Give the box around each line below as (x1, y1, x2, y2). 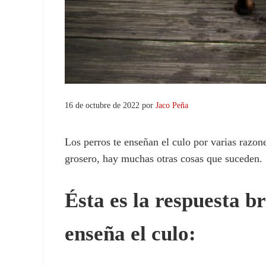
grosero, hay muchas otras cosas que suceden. (65, 153, 263, 165)
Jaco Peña (156, 100, 189, 110)
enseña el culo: (65, 222, 197, 246)
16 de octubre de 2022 (65, 100, 140, 110)
